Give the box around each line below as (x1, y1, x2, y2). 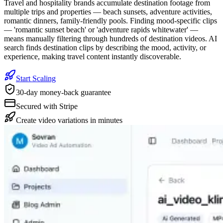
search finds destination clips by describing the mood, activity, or (4, 43, 206, 52)
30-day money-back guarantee (16, 88, 111, 97)
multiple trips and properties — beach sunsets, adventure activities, (4, 7, 212, 16)
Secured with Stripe (16, 102, 78, 111)
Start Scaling (16, 74, 56, 83)
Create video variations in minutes (16, 115, 122, 124)
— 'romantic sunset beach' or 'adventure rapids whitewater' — (4, 25, 198, 34)
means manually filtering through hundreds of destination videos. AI (4, 34, 217, 43)
